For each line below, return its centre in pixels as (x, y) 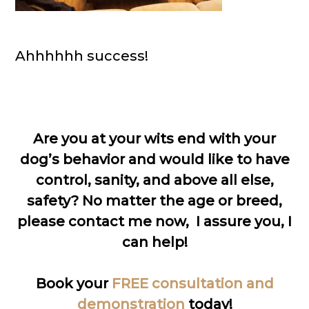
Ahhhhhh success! (82, 56)
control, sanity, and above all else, (154, 180)
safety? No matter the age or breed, (154, 201)
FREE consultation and (192, 283)
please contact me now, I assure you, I (154, 221)
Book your (73, 283)
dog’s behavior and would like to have (154, 159)
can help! (154, 242)
